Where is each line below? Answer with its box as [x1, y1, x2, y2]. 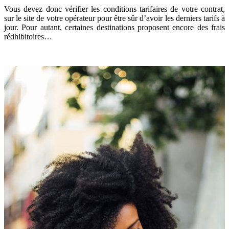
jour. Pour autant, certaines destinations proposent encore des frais [4, 22, 225, 32]
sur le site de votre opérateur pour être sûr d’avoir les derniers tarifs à [4, 13, 225, 22]
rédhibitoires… [4, 32, 52, 41]
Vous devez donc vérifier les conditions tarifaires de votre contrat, [4, 4, 225, 13]
